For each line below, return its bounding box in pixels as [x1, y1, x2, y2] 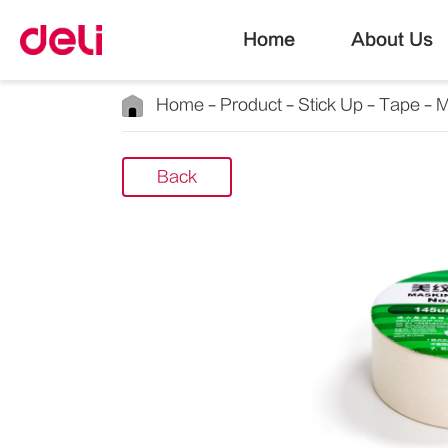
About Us [350, 30, 433, 49]
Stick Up [298, 96, 363, 114]
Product [220, 96, 282, 114]
